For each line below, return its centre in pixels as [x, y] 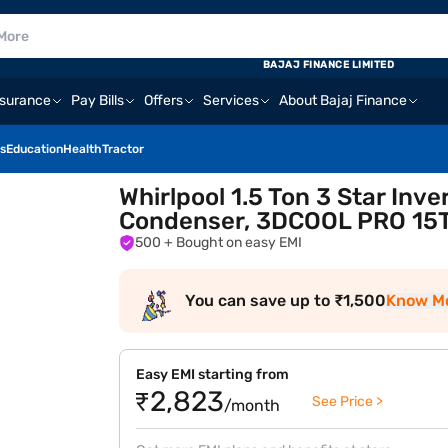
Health [82, 149]
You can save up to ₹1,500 [286, 300]
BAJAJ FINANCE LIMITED [328, 65]
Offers [163, 100]
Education [34, 149]
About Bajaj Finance [343, 100]
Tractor [123, 149]
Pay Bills [97, 100]
